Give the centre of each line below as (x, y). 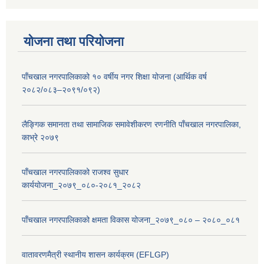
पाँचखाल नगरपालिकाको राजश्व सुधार (75, 172)
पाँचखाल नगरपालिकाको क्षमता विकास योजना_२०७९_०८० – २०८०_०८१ (131, 220)
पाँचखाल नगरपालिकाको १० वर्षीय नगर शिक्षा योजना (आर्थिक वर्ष (114, 77)
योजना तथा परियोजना (74, 42)
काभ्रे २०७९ (40, 138)
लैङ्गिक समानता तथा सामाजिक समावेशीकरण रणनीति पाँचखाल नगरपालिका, (131, 125)
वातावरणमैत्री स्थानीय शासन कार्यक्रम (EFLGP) (95, 255)
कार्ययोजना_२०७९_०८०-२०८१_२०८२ (81, 185)
